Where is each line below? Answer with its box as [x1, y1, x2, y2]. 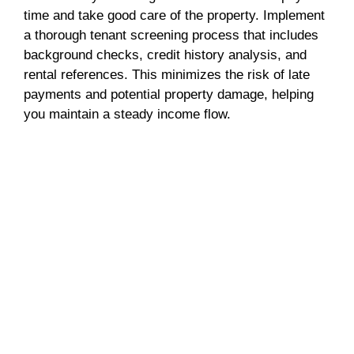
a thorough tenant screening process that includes [24, 27, 318, 43]
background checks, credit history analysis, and [24, 47, 307, 62]
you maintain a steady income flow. [24, 106, 231, 122]
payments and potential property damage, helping [24, 86, 314, 102]
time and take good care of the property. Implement [24, 7, 325, 23]
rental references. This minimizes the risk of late [24, 66, 310, 82]
